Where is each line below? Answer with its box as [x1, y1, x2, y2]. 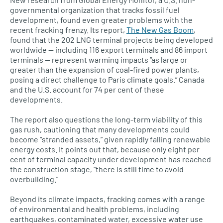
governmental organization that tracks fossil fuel [10, 5, 180, 15]
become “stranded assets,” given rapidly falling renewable [10, 134, 211, 144]
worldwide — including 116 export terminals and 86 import [10, 45, 208, 55]
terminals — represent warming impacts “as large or [10, 55, 188, 65]
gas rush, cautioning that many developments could [10, 124, 190, 134]
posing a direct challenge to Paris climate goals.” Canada [10, 75, 205, 85]
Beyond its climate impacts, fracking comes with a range [10, 194, 205, 204]
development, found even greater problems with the [10, 15, 193, 25]
